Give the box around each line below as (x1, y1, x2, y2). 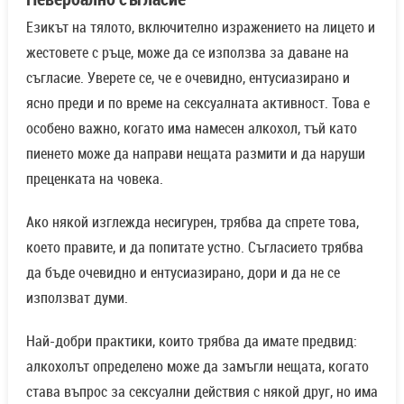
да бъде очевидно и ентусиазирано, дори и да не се (25, 262, 340, 282)
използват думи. (25, 287, 128, 308)
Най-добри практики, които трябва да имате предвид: (25, 330, 357, 351)
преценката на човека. (25, 168, 163, 188)
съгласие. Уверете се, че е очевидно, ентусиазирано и (25, 67, 350, 87)
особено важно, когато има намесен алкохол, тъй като (25, 117, 357, 138)
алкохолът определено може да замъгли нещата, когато (25, 355, 369, 376)
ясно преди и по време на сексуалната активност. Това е (25, 92, 370, 113)
